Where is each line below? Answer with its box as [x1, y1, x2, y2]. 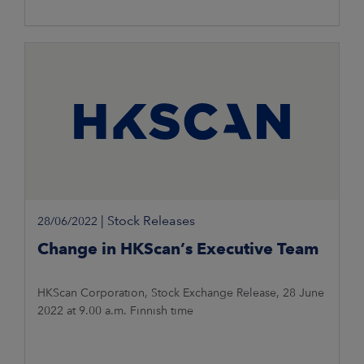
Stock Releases [107, 213, 195, 229]
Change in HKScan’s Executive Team [37, 239, 318, 259]
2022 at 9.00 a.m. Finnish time [37, 304, 193, 318]
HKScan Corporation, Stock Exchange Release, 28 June [37, 286, 324, 300]
